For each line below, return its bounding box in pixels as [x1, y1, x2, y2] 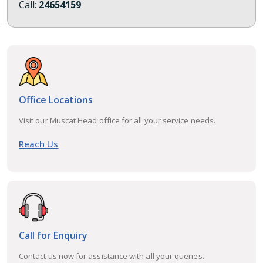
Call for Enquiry [19, 228, 87, 242]
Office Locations [19, 93, 93, 106]
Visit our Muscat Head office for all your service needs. [19, 114, 215, 126]
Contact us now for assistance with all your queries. [19, 250, 204, 261]
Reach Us [19, 137, 59, 150]
